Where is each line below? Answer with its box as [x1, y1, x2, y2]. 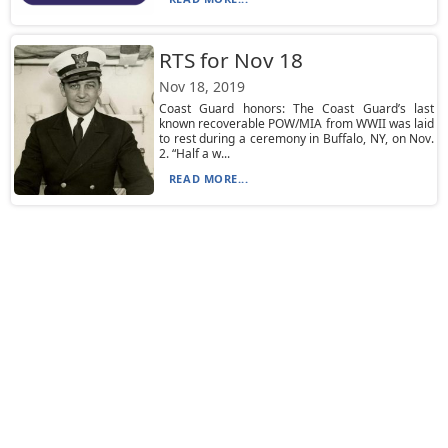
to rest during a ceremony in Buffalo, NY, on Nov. [158, 130, 435, 147]
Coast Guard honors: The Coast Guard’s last [158, 100, 435, 117]
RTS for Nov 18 [158, 46, 303, 74]
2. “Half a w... [158, 145, 230, 162]
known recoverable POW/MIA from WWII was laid [158, 115, 435, 132]
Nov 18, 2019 [158, 77, 245, 96]
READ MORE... [168, 171, 249, 186]
